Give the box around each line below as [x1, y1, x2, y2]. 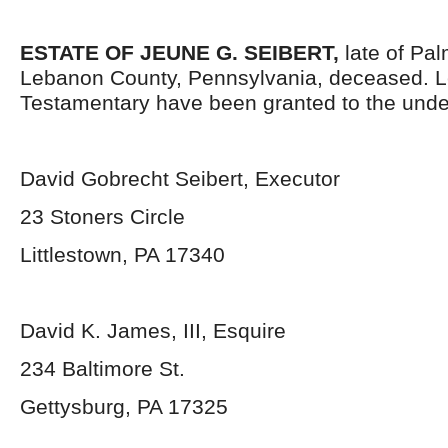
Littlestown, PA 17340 [20, 243, 225, 266]
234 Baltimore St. [20, 357, 185, 380]
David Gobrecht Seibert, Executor [20, 167, 340, 190]
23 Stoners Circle [20, 205, 185, 228]
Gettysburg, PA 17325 [20, 395, 228, 418]
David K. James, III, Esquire [20, 319, 286, 342]
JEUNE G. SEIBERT [140, 41, 333, 64]
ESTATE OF [20, 41, 134, 64]
